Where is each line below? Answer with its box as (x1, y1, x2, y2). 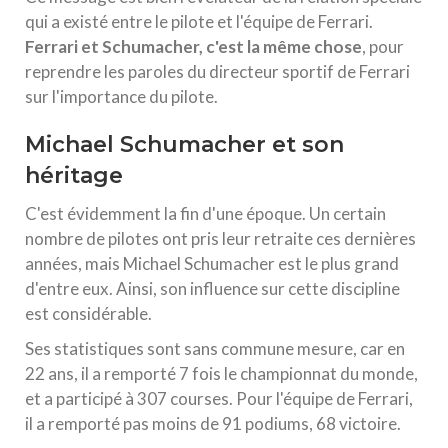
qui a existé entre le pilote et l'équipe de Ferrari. (25, 11, 373, 32)
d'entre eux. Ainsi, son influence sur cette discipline (25, 278, 400, 299)
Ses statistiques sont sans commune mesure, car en (25, 338, 405, 359)
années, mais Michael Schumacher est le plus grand (25, 253, 399, 274)
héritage (25, 162, 123, 189)
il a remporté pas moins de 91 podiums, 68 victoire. (25, 413, 401, 434)
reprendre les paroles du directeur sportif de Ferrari (25, 61, 410, 82)
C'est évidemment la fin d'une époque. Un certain (25, 203, 386, 224)
